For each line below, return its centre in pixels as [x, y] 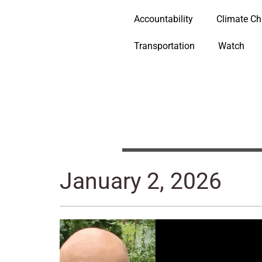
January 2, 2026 [141, 181]
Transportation [164, 46]
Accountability [163, 19]
